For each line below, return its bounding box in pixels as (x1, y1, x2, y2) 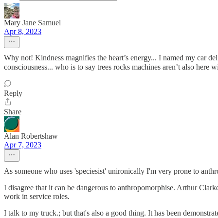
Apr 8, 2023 (4, 27, 41, 36)
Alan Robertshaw (4, 132, 58, 141)
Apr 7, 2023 (4, 141, 41, 149)
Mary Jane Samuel (4, 18, 61, 27)
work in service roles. (4, 192, 70, 201)
